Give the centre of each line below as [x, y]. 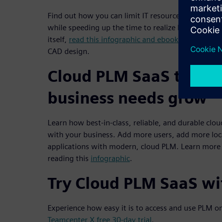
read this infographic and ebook [124, 39]
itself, [58, 39]
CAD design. [69, 51]
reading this [69, 158]
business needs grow [127, 98]
